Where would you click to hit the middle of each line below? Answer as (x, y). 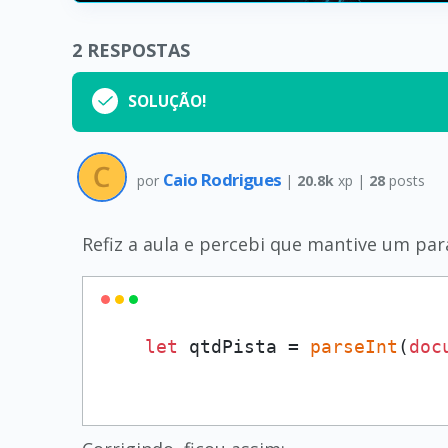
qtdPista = (244, 346)
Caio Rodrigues (224, 179)
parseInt (354, 346)
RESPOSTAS (138, 50)
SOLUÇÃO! (167, 101)
